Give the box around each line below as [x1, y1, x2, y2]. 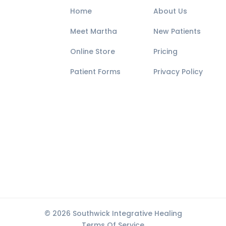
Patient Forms [70, 66, 121, 77]
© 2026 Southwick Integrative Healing [44, 208, 182, 219]
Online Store [70, 46, 115, 56]
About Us [153, 6, 187, 16]
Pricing [153, 46, 178, 56]
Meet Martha [70, 26, 117, 36]
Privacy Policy [153, 66, 203, 77]
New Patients [153, 26, 201, 36]
